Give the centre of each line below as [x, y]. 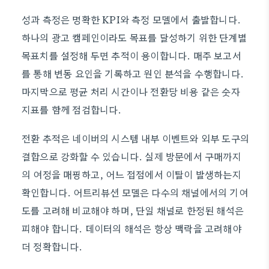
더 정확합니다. [52, 246]
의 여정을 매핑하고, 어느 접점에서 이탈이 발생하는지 [131, 174]
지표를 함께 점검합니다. [72, 109]
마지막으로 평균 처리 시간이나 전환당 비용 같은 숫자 [131, 91]
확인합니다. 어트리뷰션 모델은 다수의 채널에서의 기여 [135, 192]
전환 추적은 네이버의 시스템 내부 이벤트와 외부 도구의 [136, 138]
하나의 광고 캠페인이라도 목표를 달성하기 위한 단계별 [134, 37]
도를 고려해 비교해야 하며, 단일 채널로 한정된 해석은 [133, 210]
